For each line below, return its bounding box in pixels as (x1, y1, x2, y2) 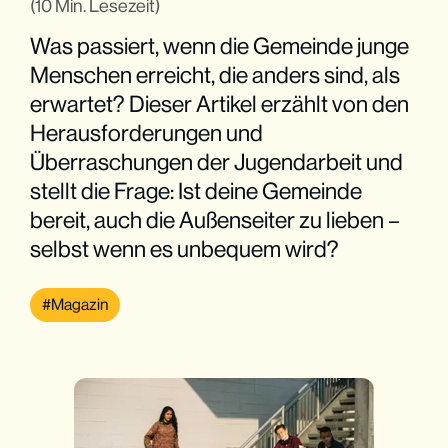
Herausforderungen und (30, 119, 264, 146)
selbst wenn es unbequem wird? (30, 235, 340, 262)
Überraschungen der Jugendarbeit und (30, 148, 404, 175)
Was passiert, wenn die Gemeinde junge (30, 32, 410, 59)
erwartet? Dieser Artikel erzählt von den (30, 90, 410, 117)
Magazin (51, 294, 109, 314)
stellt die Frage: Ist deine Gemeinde (30, 177, 363, 204)
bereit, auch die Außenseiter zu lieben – (30, 206, 401, 233)
